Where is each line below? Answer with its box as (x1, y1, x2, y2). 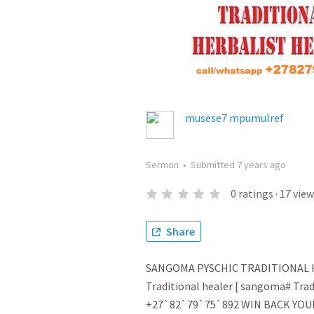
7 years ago (237, 158, 286, 171)
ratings (238, 186, 273, 200)
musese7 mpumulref (185, 111, 284, 125)
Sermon (146, 158, 179, 171)
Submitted (191, 158, 237, 171)
